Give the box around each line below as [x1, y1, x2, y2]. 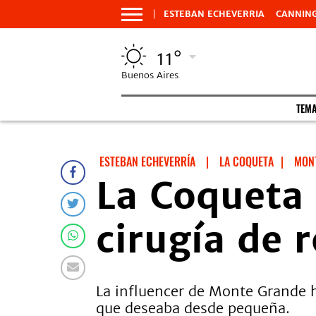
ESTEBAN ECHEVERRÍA [99, 153, 195, 170]
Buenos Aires [121, 69, 178, 81]
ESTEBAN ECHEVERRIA [164, 8, 265, 19]
